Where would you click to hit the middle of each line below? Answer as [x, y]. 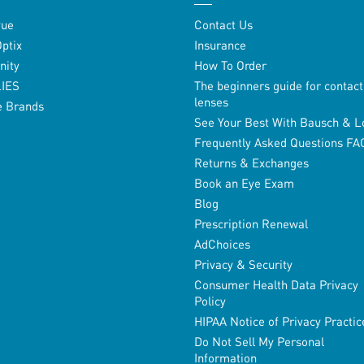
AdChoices [222, 244]
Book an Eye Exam [244, 183]
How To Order [230, 65]
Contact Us [223, 25]
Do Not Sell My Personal [259, 342]
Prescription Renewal [251, 224]
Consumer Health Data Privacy [276, 285]
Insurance [220, 45]
